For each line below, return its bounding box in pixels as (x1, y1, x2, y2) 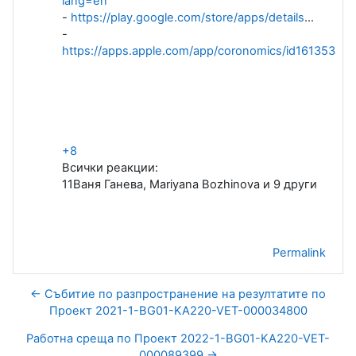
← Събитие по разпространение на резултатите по (30, 286, 326, 301)
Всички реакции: (62, 160, 158, 175)
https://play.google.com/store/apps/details (71, 10, 304, 25)
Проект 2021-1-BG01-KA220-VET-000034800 (48, 303, 308, 318)
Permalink (273, 245, 326, 260)
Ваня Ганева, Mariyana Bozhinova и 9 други (73, 176, 317, 192)
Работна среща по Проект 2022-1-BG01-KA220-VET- (26, 331, 330, 346)
